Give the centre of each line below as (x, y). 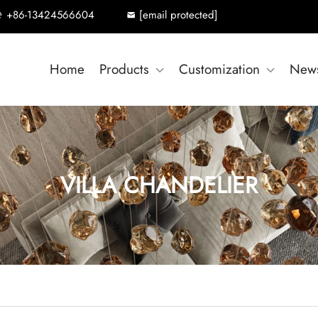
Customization (219, 69)
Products (124, 69)
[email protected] (179, 15)
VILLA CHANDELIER (159, 185)
